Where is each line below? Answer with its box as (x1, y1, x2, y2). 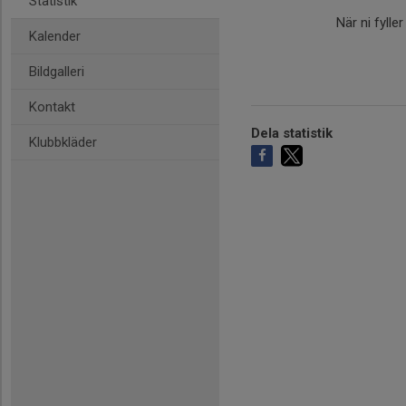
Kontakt (29, 99, 75, 115)
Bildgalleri (29, 63, 84, 80)
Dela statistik (251, 125, 333, 141)
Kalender (29, 28, 81, 44)
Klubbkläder (29, 134, 97, 150)
